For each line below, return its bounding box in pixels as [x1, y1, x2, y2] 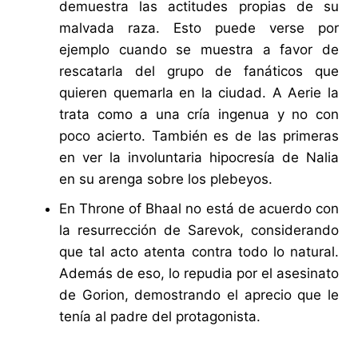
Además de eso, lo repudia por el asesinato [58, 265, 340, 282]
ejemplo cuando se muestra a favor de [58, 42, 340, 58]
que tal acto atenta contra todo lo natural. [58, 244, 340, 261]
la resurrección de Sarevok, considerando [58, 222, 340, 239]
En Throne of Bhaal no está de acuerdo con [58, 201, 340, 217]
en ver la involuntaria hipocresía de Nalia [58, 149, 340, 166]
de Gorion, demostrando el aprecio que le [58, 287, 340, 304]
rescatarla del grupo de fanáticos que [58, 63, 340, 80]
